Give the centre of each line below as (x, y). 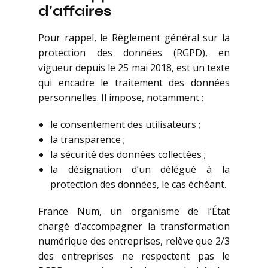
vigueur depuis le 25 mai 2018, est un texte (134, 68)
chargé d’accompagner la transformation (134, 226)
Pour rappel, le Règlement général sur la (134, 38)
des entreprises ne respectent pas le (134, 256)
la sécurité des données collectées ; (128, 155)
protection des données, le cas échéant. (138, 185)
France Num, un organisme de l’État (134, 211)
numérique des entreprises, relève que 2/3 (134, 241)
